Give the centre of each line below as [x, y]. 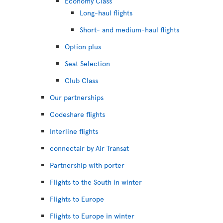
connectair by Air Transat [89, 148]
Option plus [83, 47]
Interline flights [74, 131]
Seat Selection [87, 63]
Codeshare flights [77, 114]
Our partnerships [77, 97]
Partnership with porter [87, 165]
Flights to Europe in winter [92, 216]
